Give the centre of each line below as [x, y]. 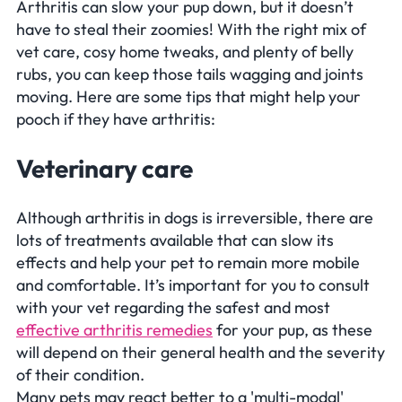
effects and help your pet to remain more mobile [188, 263]
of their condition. [80, 375]
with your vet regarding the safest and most [173, 308]
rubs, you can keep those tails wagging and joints [190, 74]
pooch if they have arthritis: [116, 118]
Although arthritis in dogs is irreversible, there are [195, 218]
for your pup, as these [293, 330]
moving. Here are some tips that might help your [188, 96]
